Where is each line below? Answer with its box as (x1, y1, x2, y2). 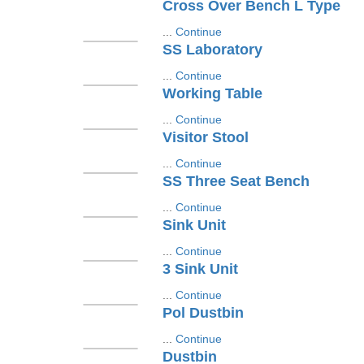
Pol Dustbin (162, 305, 244, 321)
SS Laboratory (162, 41, 262, 58)
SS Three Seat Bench (162, 173, 310, 189)
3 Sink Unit (162, 261, 238, 277)
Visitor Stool (162, 129, 249, 145)
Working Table (162, 85, 262, 102)
